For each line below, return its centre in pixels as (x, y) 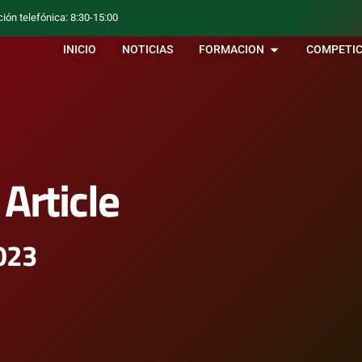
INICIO (80, 50)
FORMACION (232, 50)
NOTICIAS (148, 50)
